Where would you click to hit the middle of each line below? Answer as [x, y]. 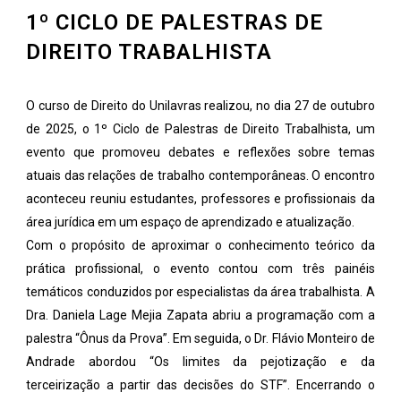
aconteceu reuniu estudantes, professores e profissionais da [200, 199]
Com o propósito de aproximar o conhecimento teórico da [200, 245]
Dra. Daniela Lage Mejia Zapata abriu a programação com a [200, 315]
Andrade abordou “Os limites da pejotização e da [200, 362]
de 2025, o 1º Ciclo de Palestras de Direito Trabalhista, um [200, 129]
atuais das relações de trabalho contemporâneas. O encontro [200, 175]
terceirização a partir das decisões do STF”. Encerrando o [200, 385]
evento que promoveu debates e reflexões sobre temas [200, 152]
